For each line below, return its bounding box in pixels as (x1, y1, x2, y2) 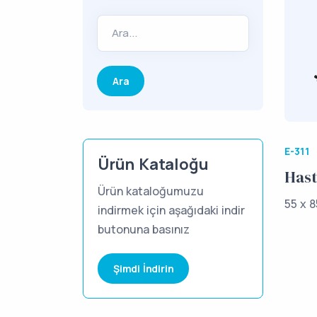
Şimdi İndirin (113, 262, 174, 275)
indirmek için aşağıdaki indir (98, 202, 245, 218)
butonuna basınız (98, 221, 190, 237)
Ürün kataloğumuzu (98, 183, 204, 199)
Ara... (112, 25, 137, 40)
